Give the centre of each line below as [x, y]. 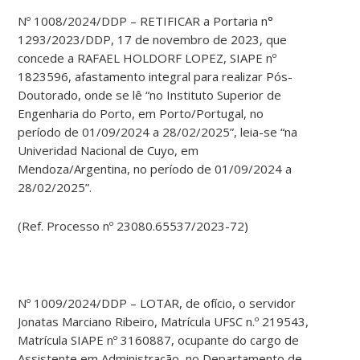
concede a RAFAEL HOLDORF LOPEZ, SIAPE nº [147, 58]
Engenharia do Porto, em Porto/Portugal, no [141, 114]
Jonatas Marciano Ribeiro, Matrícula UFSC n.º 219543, [164, 322]
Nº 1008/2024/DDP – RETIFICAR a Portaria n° [146, 21]
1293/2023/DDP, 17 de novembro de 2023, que [153, 40]
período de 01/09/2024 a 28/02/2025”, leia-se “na [158, 132]
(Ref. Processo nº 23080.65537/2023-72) [133, 226]
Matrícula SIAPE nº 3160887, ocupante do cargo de [159, 340]
